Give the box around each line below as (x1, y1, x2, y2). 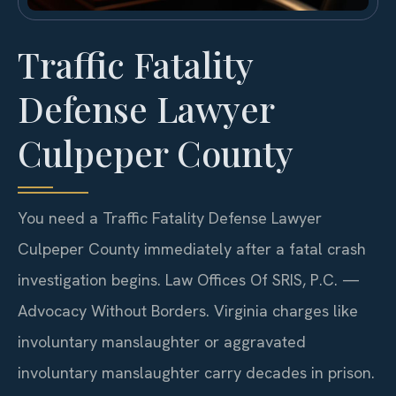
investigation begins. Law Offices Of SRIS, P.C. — (18, 270, 360, 291)
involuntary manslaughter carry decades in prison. (18, 362, 375, 384)
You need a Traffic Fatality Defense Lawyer (18, 208, 322, 229)
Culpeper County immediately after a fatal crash (18, 239, 366, 260)
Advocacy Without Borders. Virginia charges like (18, 301, 358, 322)
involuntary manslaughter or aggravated (18, 331, 306, 353)
